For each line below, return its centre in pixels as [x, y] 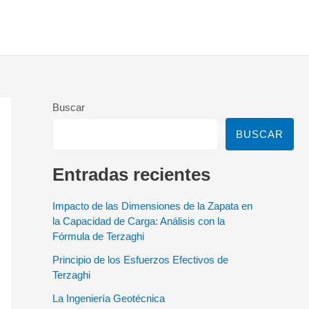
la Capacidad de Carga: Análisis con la [139, 221]
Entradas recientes [131, 174]
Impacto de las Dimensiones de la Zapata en [152, 206]
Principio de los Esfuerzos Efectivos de [140, 259]
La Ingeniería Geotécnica [109, 298]
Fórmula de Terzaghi [98, 236]
